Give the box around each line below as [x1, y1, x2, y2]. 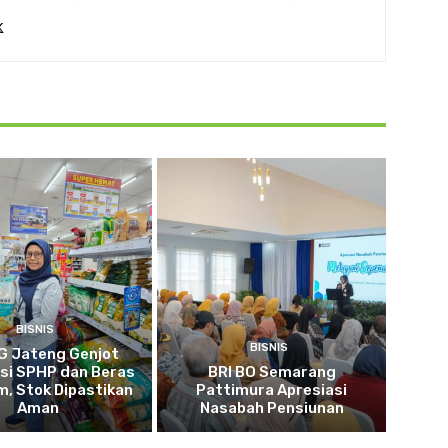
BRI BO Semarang [207, 363, 336, 382]
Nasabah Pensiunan [199, 399, 344, 418]
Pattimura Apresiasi [196, 381, 348, 400]
